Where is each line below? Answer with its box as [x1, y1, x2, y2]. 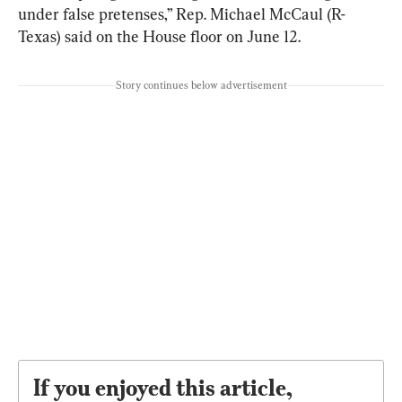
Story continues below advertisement [115, 79, 287, 92]
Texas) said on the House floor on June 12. [18, 27, 301, 46]
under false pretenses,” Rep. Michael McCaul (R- [18, 4, 345, 23]
